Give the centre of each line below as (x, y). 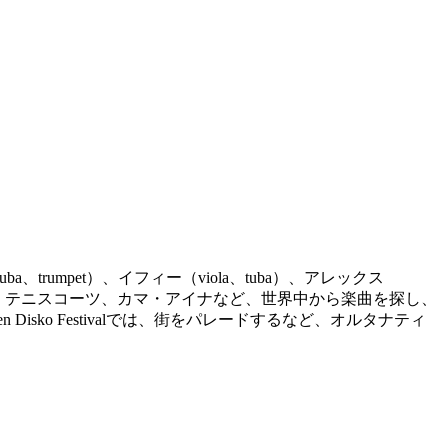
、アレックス (336, 278)
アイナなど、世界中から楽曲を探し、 (301, 299)
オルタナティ (378, 320)
